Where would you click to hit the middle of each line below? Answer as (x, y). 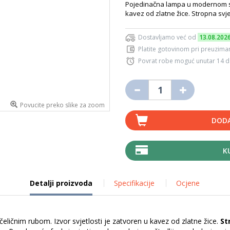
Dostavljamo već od (168, 37)
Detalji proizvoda (61, 183)
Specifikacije (134, 183)
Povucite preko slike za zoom (62, 105)
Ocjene (188, 183)
